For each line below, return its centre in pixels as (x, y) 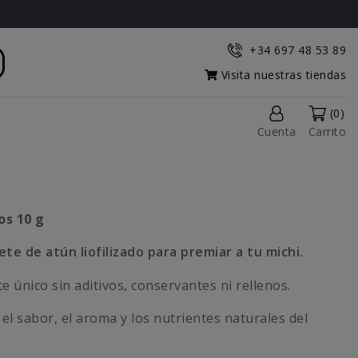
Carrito (327, 132)
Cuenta (276, 132)
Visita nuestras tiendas (282, 75)
